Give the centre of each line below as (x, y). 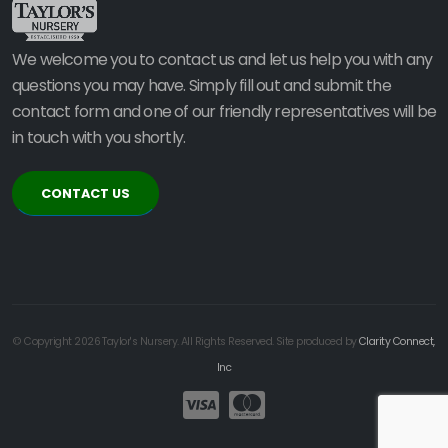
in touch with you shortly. (99, 137)
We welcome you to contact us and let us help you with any (222, 59)
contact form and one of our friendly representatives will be (224, 111)
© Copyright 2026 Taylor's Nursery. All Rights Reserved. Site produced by (186, 341)
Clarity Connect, (397, 341)
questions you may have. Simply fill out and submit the (201, 85)
